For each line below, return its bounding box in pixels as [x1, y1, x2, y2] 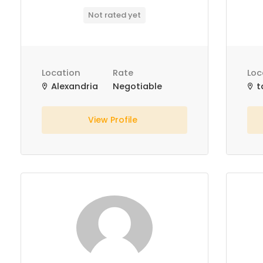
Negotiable [113, 80, 162, 92]
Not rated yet [87, 9, 141, 21]
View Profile [88, 114, 140, 126]
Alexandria [49, 80, 98, 92]
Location [42, 67, 80, 79]
